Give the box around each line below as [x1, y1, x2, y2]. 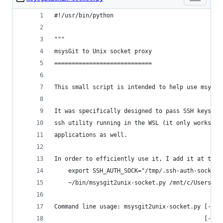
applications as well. [54, 131, 127, 138]
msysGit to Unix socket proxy [54, 48, 152, 55]
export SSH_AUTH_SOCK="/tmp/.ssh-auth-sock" [54, 167, 215, 174]
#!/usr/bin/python [54, 12, 113, 19]
